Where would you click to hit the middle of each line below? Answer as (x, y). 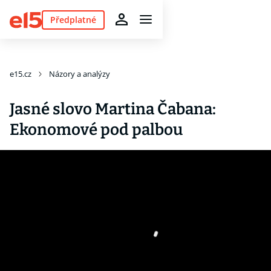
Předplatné (73, 19)
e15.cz (21, 74)
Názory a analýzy (80, 74)
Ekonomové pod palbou (96, 130)
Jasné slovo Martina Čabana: (113, 109)
